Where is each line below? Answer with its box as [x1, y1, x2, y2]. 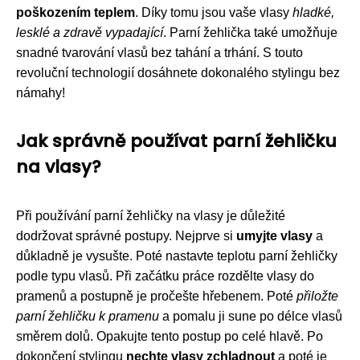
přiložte [297, 288, 338, 303]
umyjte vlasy [236, 228, 313, 243]
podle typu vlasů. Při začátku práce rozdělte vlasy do [16, 268, 314, 283]
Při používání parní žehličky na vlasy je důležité [16, 208, 285, 223]
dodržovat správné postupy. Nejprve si [16, 228, 236, 243]
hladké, [292, 5, 334, 19]
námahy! [16, 85, 65, 100]
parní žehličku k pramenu [16, 309, 159, 323]
